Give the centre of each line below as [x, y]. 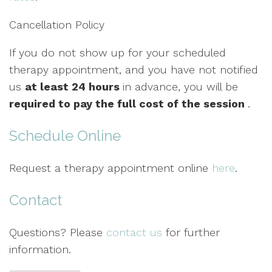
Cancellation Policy [57, 25]
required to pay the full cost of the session [128, 104]
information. [40, 249]
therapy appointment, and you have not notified [134, 70]
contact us [134, 232]
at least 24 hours [74, 87]
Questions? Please [58, 232]
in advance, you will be [180, 87]
